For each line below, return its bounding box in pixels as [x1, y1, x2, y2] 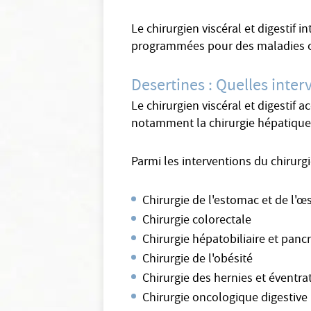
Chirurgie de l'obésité [142, 251, 253, 269]
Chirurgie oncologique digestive [142, 289, 308, 308]
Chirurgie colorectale [142, 212, 252, 230]
